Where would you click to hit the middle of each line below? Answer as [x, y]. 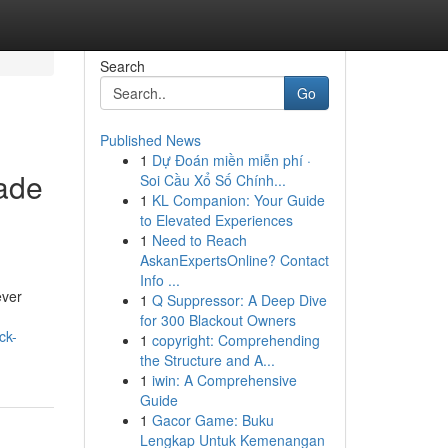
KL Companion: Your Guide [238, 200]
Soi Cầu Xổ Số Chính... [212, 180]
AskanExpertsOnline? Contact [234, 260]
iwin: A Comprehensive [224, 380]
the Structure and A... [207, 360]
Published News [150, 140]
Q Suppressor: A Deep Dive [239, 300]
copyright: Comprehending [235, 340]
